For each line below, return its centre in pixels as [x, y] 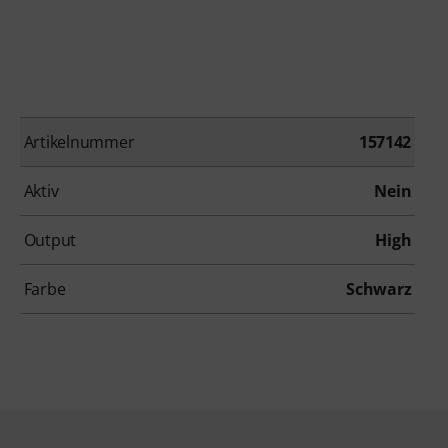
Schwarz [379, 289]
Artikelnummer [79, 142]
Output [50, 240]
